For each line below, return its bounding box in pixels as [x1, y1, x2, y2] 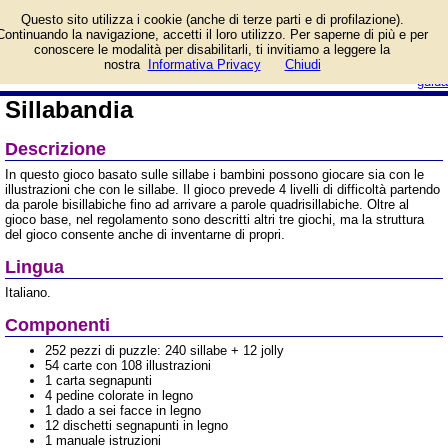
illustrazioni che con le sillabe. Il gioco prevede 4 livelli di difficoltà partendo [5, 182, 440, 197]
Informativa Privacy [147, 57, 261, 72]
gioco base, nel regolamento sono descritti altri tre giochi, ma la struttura [5, 212, 424, 227]
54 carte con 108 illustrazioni [45, 358, 211, 373]
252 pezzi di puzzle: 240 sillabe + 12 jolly [45, 343, 284, 358]
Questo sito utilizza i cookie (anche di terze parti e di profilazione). [20, 12, 404, 27]
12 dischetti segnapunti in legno [45, 418, 228, 433]
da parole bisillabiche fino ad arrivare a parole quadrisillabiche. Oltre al [5, 197, 409, 212]
